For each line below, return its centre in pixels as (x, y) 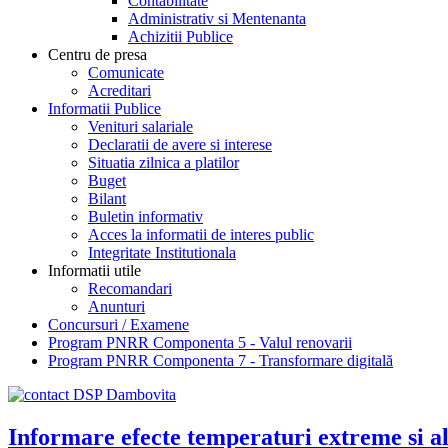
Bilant (107, 198)
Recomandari (130, 288)
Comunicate (126, 72)
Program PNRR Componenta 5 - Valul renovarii (200, 342)
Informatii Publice (104, 108)
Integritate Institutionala (162, 252)
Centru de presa (97, 54)
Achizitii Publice (180, 36)
